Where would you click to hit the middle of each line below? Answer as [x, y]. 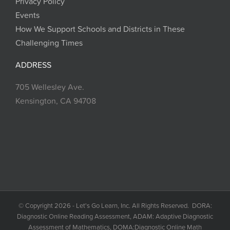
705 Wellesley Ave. [50, 87]
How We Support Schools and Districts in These [100, 29]
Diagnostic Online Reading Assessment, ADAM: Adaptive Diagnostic [115, 216]
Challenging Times [49, 43]
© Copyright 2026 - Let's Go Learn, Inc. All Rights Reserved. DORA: [115, 206]
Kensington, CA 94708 [56, 101]
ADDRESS [33, 65]
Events [27, 15]
